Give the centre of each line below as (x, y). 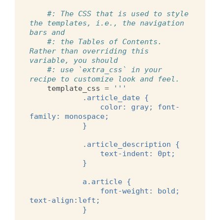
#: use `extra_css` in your (105, 69)
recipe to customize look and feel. (105, 79)
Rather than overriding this (89, 51)
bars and (47, 32)
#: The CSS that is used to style (118, 14)
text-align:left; (65, 200)
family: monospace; (69, 116)
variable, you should (74, 60)
